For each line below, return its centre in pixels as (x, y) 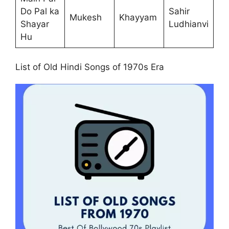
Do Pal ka (40, 11)
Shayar (35, 24)
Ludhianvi (188, 24)
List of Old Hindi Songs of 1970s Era (90, 67)
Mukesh (85, 17)
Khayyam (138, 17)
